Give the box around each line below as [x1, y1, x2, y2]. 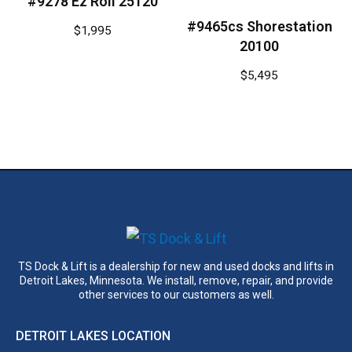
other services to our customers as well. [78, 288, 274, 302]
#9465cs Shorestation [186, 17, 332, 35]
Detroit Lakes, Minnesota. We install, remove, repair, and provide [19, 274, 333, 288]
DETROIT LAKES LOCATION [16, 328, 171, 344]
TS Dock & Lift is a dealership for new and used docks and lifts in [18, 260, 334, 273]
